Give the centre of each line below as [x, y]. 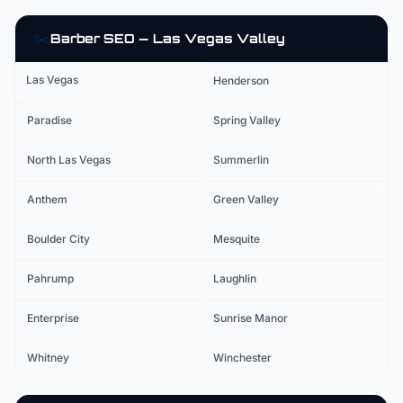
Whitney [48, 358]
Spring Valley [247, 120]
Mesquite [237, 239]
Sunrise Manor [251, 318]
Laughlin [235, 278]
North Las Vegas [69, 160]
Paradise [49, 120]
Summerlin [241, 160]
